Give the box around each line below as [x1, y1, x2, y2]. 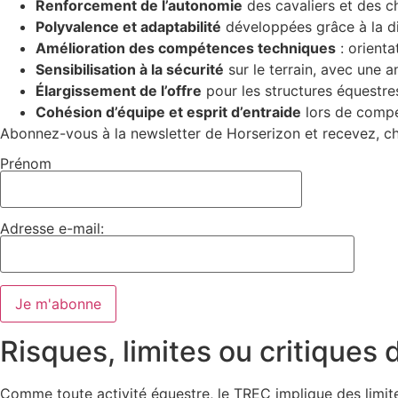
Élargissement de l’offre [36, 81, 202, 99]
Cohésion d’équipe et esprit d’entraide [36, 102, 301, 121]
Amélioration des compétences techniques [36, 38, 336, 57]
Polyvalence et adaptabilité [36, 17, 221, 36]
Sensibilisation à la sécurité [36, 60, 224, 78]
